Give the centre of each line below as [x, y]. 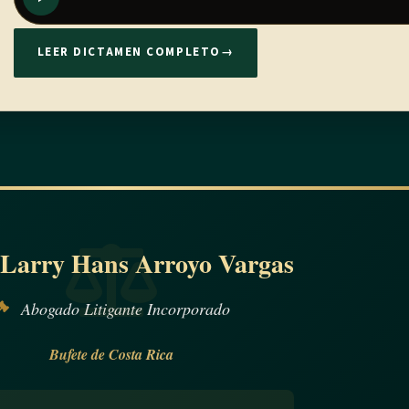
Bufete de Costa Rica [111, 354]
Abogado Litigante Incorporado [123, 308]
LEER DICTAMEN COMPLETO [129, 52]
